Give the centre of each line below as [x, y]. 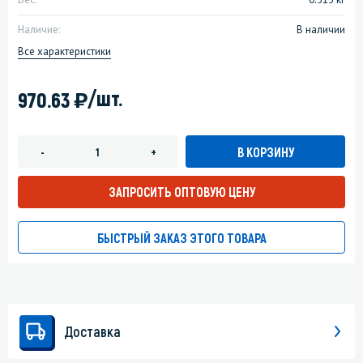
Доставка [92, 332]
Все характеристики [64, 52]
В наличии [321, 30]
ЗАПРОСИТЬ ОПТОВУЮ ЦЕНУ [181, 192]
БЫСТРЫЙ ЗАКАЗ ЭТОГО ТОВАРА [181, 238]
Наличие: [39, 30]
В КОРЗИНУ [265, 152]
